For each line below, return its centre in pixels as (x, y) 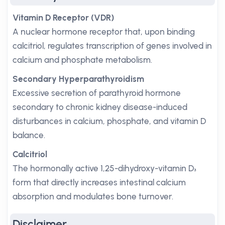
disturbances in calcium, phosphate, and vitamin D (109, 121)
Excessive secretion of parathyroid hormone (97, 93)
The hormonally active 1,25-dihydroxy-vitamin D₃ (104, 168)
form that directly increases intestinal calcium (99, 182)
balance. (29, 135)
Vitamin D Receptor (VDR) (63, 18)
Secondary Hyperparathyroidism (78, 79)
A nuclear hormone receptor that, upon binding (104, 32)
